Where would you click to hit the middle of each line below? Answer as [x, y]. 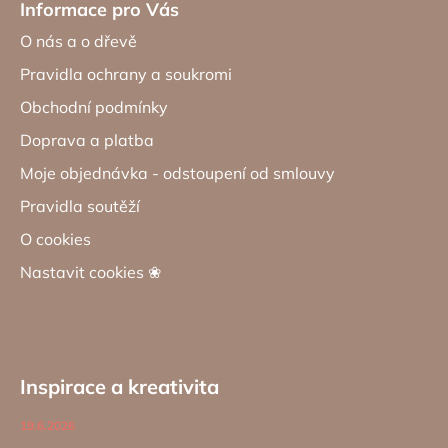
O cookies [55, 238]
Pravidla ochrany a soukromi [126, 73]
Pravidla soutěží [80, 205]
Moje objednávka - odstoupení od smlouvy [177, 172]
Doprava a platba [87, 139]
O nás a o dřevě [78, 40]
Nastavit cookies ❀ [90, 271]
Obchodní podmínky [94, 106]
